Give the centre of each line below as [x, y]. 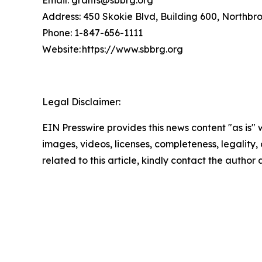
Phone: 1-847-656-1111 [94, 32]
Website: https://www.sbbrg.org [114, 49]
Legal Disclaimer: [81, 101]
